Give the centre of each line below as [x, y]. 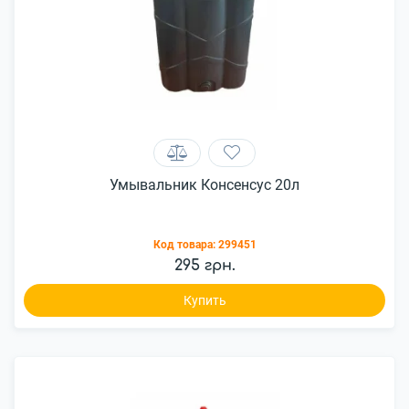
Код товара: [185, 245]
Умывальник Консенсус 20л [204, 185]
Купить [204, 300]
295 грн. [204, 266]
